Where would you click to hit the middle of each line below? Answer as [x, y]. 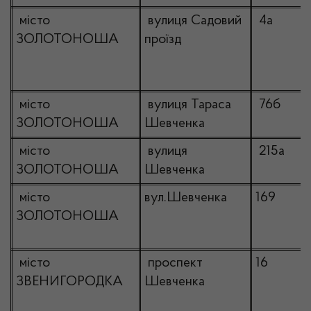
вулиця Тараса [188, 105]
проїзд [163, 40]
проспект [174, 263]
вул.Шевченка [186, 198]
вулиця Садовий [193, 21]
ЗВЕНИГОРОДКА [69, 282]
